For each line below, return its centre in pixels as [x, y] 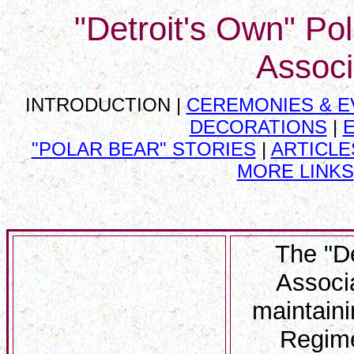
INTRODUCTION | [105, 105]
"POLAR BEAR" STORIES [143, 149]
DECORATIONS [258, 127]
